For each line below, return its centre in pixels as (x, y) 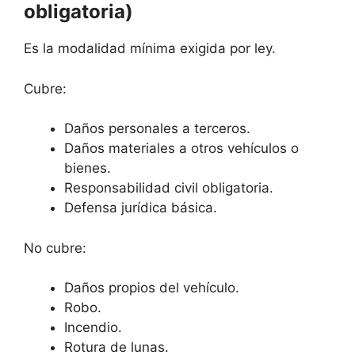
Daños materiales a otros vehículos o (181, 149)
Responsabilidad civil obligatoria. (169, 188)
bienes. (88, 168)
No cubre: (55, 248)
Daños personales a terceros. (157, 129)
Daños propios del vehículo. (152, 288)
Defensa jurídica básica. (141, 208)
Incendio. (93, 328)
